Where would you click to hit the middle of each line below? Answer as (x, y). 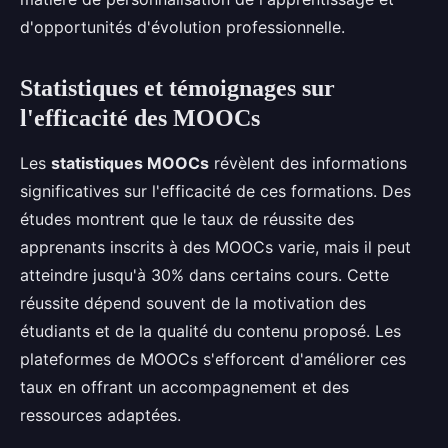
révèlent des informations (308, 163)
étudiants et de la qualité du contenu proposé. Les (210, 331)
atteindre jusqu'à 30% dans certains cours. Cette (204, 275)
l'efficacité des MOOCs (140, 118)
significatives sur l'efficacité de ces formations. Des (215, 191)
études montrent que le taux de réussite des (187, 219)
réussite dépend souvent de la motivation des (193, 303)
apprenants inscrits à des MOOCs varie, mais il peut (215, 247)
